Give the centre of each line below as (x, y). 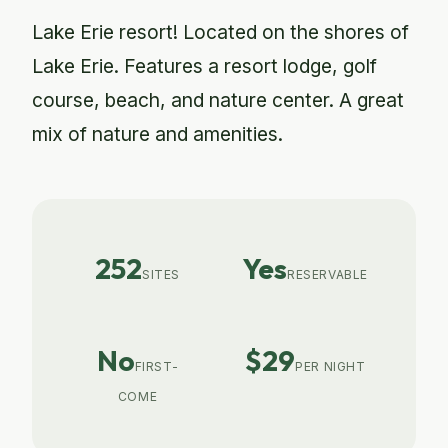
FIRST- (156, 366)
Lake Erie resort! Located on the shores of (220, 32)
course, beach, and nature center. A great (218, 100)
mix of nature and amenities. (157, 134)
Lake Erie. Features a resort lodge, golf (204, 66)
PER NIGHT (330, 366)
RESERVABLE (327, 274)
